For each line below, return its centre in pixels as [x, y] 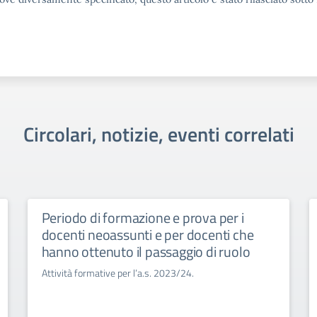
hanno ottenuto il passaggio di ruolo [146, 252]
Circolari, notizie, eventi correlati [158, 134]
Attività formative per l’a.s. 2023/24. [117, 273]
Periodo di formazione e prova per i [143, 218]
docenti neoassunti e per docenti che [148, 235]
